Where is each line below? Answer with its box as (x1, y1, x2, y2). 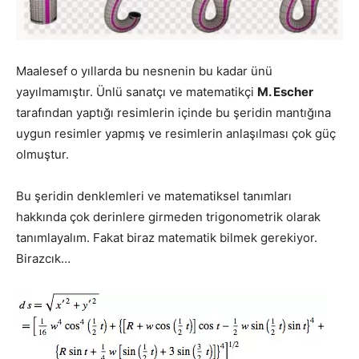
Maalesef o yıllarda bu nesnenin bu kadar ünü (16, 63, 272, 79)
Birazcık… (16, 250, 71, 266)
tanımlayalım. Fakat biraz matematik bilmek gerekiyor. (16, 229, 317, 245)
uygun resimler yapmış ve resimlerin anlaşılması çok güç (16, 125, 336, 141)
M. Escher (257, 83, 313, 99)
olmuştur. (16, 146, 69, 162)
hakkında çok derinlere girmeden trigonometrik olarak (16, 208, 321, 224)
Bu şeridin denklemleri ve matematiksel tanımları (16, 188, 292, 204)
